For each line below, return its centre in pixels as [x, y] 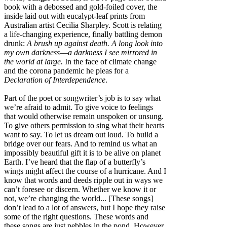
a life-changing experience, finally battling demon [83, 34]
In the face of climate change [110, 61]
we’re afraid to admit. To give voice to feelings [79, 107]
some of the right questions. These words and [76, 216]
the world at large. [33, 61]
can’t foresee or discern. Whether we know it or [80, 189]
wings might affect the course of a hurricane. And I [85, 171]
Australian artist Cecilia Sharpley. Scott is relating [83, 25]
